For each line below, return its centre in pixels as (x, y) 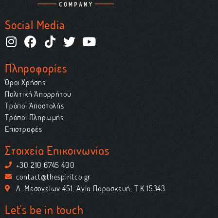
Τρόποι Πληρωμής (34, 117)
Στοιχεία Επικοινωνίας (57, 150)
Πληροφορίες (36, 68)
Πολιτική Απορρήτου (38, 94)
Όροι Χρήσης (25, 82)
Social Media (35, 25)
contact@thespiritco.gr (53, 177)
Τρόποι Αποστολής (35, 106)
